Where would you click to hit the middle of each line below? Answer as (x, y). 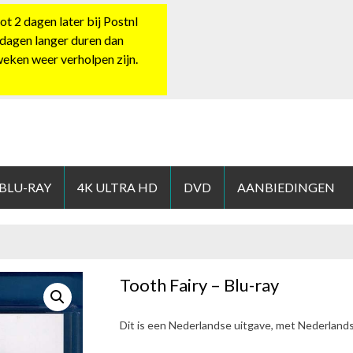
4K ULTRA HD (117, 187)
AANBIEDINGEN (286, 187)
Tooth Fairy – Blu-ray (200, 285)
